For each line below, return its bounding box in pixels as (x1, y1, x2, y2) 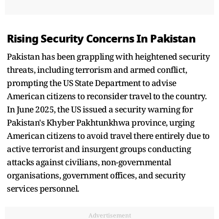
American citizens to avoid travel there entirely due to (7, 130, 210, 141)
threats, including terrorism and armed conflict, (7, 64, 187, 75)
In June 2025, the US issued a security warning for (7, 103, 193, 115)
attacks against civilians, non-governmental (7, 156, 171, 168)
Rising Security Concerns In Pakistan (7, 30, 196, 47)
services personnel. (7, 182, 79, 194)
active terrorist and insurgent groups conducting (7, 143, 191, 154)
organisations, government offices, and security (7, 169, 186, 181)
